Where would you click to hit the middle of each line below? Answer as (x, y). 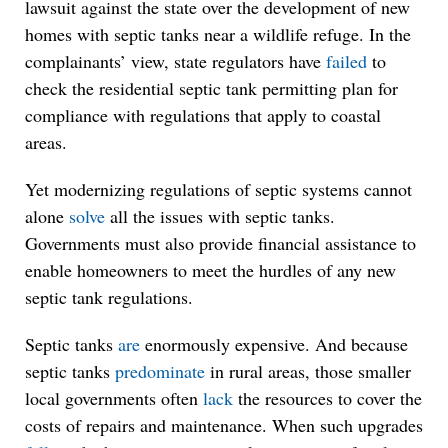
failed (346, 61)
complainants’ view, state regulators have (175, 61)
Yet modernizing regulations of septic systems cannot (218, 189)
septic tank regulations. (109, 297)
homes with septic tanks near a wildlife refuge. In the (218, 34)
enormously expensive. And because (274, 344)
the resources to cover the (327, 398)
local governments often (114, 398)
